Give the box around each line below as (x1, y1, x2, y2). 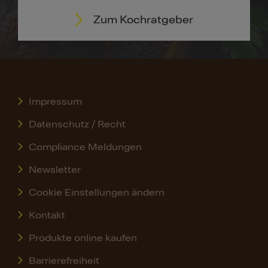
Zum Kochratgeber (93, 13, 193, 26)
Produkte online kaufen (28, 232, 137, 244)
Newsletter (28, 163, 81, 176)
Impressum (28, 95, 82, 108)
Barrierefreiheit (28, 254, 99, 267)
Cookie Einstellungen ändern (28, 186, 165, 199)
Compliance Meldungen (28, 141, 142, 153)
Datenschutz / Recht (28, 118, 126, 130)
